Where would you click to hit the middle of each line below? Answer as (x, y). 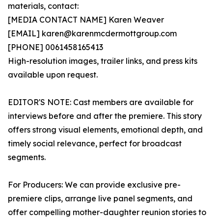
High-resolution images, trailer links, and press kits (103, 61)
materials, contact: (43, 6)
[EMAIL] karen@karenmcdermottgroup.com (92, 34)
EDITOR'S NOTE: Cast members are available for (101, 102)
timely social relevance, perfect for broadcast (95, 144)
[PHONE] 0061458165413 (55, 47)
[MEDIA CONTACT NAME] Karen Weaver (86, 20)
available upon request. (53, 75)
